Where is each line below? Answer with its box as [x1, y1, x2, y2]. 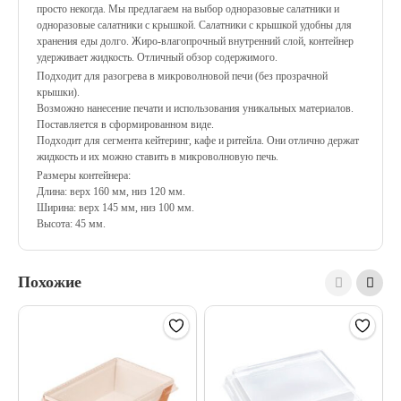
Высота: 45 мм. [37, 218, 106, 230]
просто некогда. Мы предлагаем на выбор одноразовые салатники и [37, 3, 339, 15]
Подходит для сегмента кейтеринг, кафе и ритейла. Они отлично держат [37, 134, 359, 147]
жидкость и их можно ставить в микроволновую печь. [37, 150, 278, 163]
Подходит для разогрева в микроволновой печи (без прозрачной [37, 70, 328, 82]
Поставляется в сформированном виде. [37, 118, 214, 131]
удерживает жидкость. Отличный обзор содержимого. [37, 51, 277, 64]
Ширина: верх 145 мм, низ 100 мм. [37, 201, 194, 214]
